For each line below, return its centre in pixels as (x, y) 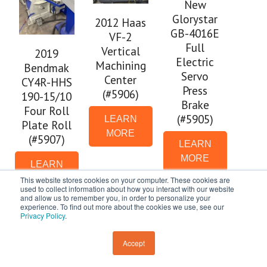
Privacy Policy (43, 215)
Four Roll (47, 111)
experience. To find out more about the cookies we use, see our (122, 207)
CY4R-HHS (46, 82)
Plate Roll (47, 125)
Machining (120, 66)
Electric (195, 61)
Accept (133, 243)
